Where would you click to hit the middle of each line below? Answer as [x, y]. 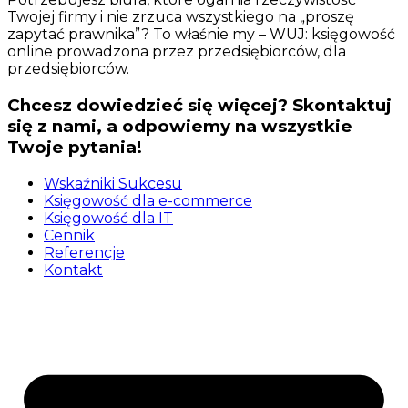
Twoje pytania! [75, 147]
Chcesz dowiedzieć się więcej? [148, 105]
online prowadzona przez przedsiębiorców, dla [177, 52]
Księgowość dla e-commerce [148, 200]
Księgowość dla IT [108, 218]
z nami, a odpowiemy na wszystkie [195, 126]
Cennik [69, 235]
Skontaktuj [342, 105]
